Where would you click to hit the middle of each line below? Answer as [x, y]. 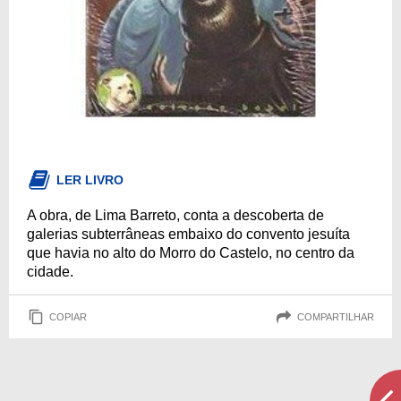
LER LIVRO [90, 180]
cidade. [50, 272]
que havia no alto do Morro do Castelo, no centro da [191, 253]
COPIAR [68, 316]
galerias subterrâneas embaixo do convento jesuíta [188, 234]
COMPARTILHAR [336, 316]
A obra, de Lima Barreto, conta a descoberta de [175, 215]
